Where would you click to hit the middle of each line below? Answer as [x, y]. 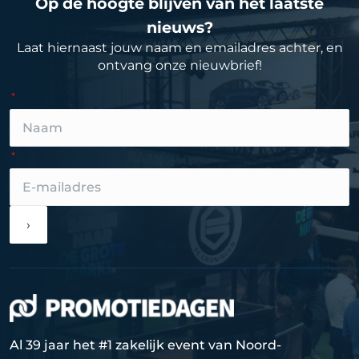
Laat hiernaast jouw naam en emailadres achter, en [179, 48]
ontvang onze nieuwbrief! [179, 66]
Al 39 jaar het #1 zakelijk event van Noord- [145, 345]
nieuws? [179, 28]
